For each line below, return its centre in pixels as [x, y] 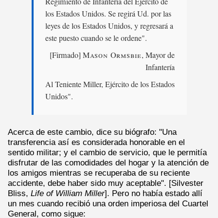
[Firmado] [66, 55]
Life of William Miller [68, 193]
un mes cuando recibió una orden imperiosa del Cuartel [108, 203]
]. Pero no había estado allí [154, 193]
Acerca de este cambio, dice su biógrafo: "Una [92, 132]
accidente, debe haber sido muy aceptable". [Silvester [106, 183]
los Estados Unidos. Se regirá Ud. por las [108, 14]
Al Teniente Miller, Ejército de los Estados [110, 84]
